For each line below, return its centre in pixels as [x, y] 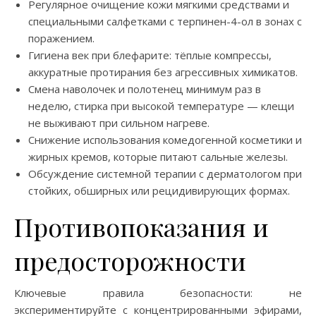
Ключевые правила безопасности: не [158, 292]
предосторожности [130, 260]
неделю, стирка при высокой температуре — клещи [161, 105]
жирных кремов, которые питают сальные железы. [158, 156]
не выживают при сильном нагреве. [119, 122]
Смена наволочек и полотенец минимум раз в [145, 89]
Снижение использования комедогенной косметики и [165, 139]
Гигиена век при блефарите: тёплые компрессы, [150, 55]
